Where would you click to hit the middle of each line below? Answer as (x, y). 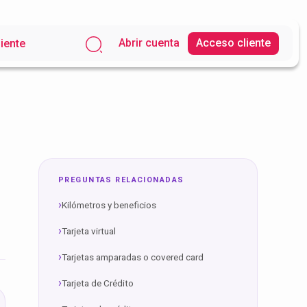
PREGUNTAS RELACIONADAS (121, 180)
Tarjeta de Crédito (98, 283)
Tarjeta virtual (89, 231)
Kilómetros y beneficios (109, 205)
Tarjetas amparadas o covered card (133, 257)
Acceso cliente (233, 42)
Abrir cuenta (149, 42)
